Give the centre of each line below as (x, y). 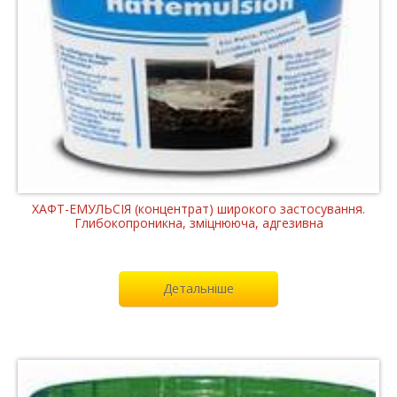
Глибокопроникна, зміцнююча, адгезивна (198, 222)
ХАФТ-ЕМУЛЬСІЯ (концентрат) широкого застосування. (198, 208)
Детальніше (198, 288)
